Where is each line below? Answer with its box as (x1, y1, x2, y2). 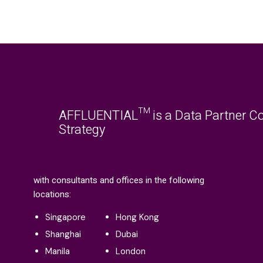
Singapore (45, 211, 86, 224)
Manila (45, 245, 70, 258)
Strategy (59, 120, 105, 140)
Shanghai (45, 228, 82, 241)
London (116, 245, 146, 258)
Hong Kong (116, 211, 160, 224)
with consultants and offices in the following (33, 174, 205, 187)
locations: (33, 188, 72, 201)
